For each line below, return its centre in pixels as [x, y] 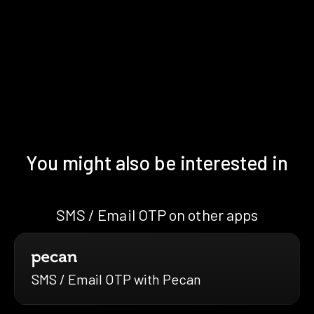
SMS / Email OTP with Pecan [116, 279]
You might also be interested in [157, 162]
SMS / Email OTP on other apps [157, 214]
